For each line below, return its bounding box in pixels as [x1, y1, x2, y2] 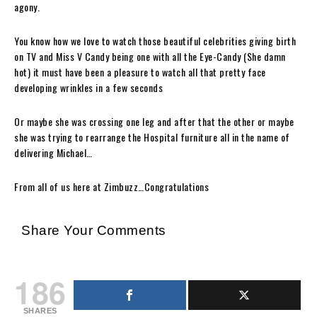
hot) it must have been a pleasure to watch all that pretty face [14, 64, 266, 79]
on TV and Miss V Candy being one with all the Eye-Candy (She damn [14, 48, 286, 64]
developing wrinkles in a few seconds [14, 79, 163, 95]
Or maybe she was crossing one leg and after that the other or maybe [14, 113, 294, 129]
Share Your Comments [21, 222, 166, 238]
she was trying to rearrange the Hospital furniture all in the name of [14, 129, 290, 144]
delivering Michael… [14, 144, 93, 160]
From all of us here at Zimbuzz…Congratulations [14, 178, 209, 194]
